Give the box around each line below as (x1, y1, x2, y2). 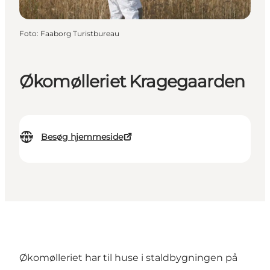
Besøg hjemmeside (41, 131, 123, 143)
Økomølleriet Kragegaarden (19, 71, 245, 92)
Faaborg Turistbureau (40, 28, 119, 38)
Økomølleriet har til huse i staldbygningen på (19, 252, 237, 264)
